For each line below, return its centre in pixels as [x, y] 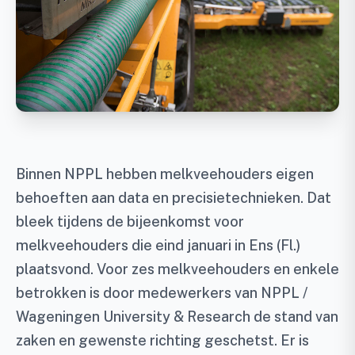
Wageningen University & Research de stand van [177, 317]
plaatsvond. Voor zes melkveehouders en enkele [177, 269]
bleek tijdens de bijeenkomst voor [130, 222]
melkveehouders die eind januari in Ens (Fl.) [158, 246]
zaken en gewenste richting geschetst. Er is [162, 341]
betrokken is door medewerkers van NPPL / [162, 293]
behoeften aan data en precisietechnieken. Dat [174, 198]
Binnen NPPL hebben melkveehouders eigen [165, 174]
